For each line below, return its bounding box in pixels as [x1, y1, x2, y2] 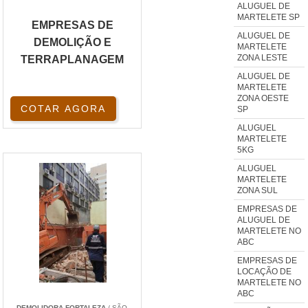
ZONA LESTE [236, 52, 287, 63]
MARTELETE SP [236, 12, 300, 22]
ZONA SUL [236, 185, 278, 195]
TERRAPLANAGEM [21, 54, 124, 66]
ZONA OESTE [236, 93, 289, 103]
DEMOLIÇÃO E [33, 36, 111, 49]
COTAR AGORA [21, 103, 106, 115]
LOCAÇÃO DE [236, 266, 291, 276]
